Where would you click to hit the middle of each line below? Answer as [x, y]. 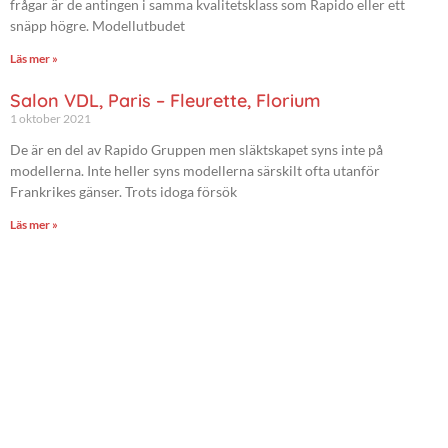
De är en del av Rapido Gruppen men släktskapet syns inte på [196, 149]
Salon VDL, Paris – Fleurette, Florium [165, 100]
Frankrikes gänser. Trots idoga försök [123, 191]
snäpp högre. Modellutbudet [97, 25]
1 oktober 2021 [50, 118]
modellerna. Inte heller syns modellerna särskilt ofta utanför [195, 170]
